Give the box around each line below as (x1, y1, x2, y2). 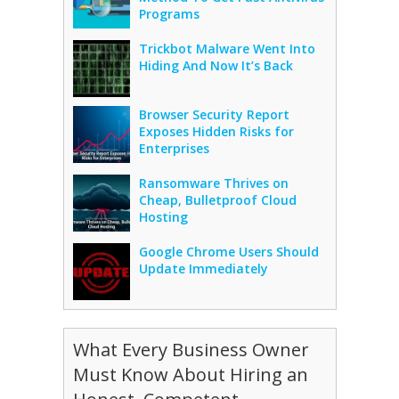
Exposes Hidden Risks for (138, 123, 294, 140)
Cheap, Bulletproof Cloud (138, 191, 297, 208)
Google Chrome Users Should (138, 243, 319, 260)
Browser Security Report (138, 106, 289, 123)
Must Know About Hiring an (72, 362, 308, 387)
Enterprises (138, 140, 209, 157)
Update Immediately (138, 260, 268, 277)
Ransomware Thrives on (138, 175, 289, 191)
